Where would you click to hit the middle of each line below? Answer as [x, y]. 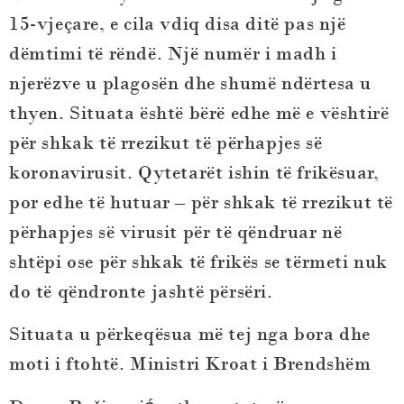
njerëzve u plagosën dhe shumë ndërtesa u [191, 83]
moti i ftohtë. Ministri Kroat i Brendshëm [190, 364]
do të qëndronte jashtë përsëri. [141, 291]
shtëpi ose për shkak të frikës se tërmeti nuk [199, 262]
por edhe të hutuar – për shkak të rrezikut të [202, 202]
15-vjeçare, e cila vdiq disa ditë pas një [178, 23]
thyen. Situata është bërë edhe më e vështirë [199, 113]
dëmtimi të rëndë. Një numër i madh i [173, 53]
